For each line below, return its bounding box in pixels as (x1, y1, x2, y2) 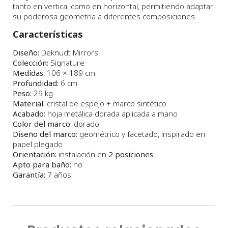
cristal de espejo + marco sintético (45, 98, 166, 108)
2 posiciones (108, 149, 153, 159)
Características (13, 27, 83, 40)
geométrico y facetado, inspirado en (77, 128, 205, 139)
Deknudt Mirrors (39, 47, 98, 58)
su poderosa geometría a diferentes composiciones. (13, 11, 196, 21)
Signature (48, 57, 84, 68)
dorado (72, 118, 99, 129)
